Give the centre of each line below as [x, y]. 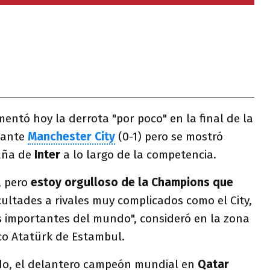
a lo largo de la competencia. [138, 155]
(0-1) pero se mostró [169, 137]
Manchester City [71, 137]
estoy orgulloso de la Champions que [132, 182]
